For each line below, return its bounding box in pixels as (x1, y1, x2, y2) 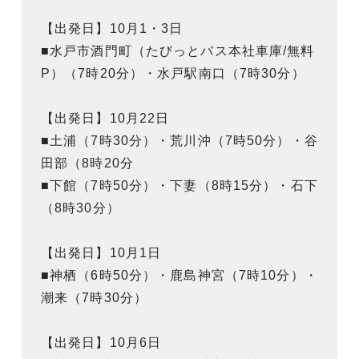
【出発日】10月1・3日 (41, 21, 197, 35)
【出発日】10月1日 (41, 245, 162, 260)
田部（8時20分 (41, 155, 134, 170)
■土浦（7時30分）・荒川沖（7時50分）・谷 (41, 133, 318, 147)
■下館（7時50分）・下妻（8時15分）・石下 (41, 178, 318, 192)
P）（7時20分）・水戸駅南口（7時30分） (41, 66, 305, 80)
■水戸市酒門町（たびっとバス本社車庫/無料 (41, 43, 315, 58)
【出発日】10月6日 (41, 335, 162, 349)
